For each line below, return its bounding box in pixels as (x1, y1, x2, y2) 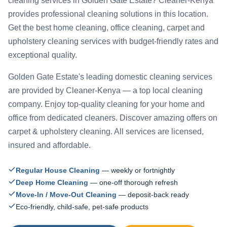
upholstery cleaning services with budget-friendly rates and (8, 37, 218, 46)
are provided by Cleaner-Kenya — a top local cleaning (8, 86, 203, 95)
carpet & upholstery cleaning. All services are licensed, (8, 127, 204, 136)
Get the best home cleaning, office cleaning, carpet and (8, 23, 205, 32)
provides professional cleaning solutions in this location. (8, 10, 208, 19)
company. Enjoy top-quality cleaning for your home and (8, 100, 205, 109)
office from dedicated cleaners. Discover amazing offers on (8, 113, 217, 123)
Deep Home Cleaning (16, 178, 88, 187)
